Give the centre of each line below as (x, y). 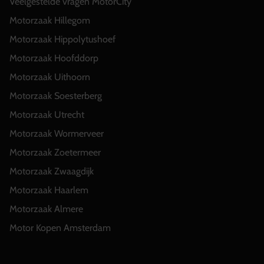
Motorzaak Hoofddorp (54, 58)
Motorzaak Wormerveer (57, 133)
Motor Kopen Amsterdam (60, 227)
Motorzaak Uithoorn (50, 77)
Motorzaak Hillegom (50, 20)
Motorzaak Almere (46, 209)
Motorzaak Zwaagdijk (52, 171)
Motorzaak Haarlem (49, 190)
